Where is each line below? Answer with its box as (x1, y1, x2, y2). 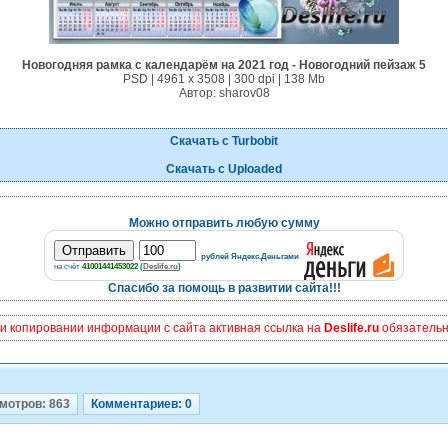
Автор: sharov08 (178, 86, 270, 100)
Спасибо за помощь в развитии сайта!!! (107, 281, 341, 295)
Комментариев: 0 (91, 397, 192, 411)
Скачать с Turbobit (170, 134, 278, 148)
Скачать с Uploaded (166, 162, 282, 176)
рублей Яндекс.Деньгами (201, 251, 299, 261)
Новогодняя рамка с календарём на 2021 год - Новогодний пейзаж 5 (22, 58, 426, 72)
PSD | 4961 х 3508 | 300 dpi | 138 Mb (123, 72, 325, 86)
